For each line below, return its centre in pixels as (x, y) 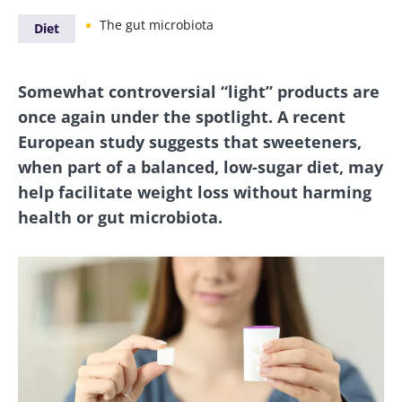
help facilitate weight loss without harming (195, 192)
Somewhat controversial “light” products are (199, 91)
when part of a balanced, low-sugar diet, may (201, 166)
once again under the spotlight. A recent (182, 116)
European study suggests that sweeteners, (190, 141)
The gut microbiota (157, 24)
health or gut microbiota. (120, 217)
